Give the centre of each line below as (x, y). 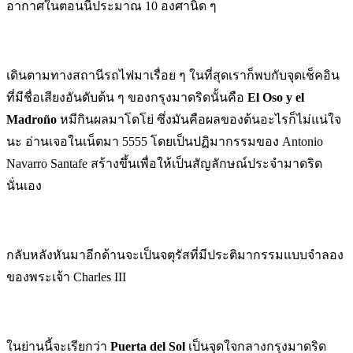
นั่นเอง (24, 185)
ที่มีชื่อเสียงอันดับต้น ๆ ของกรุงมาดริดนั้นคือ (127, 97)
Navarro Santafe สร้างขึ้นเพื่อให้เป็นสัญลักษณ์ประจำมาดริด (164, 163)
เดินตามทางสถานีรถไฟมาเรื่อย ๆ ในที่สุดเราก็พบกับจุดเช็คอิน (173, 75)
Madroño (32, 119)
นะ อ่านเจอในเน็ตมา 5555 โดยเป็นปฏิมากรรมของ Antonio (165, 141)
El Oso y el (276, 97)
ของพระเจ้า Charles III (66, 277)
